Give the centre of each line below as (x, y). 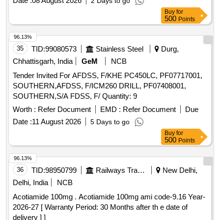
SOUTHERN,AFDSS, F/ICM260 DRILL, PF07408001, (99, 86)
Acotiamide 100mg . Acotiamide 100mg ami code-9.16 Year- (46, 197)
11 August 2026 (56, 122)
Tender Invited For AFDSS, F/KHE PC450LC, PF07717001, (108, 76)
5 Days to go (110, 122)
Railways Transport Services (141, 170)
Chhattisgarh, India (43, 61)
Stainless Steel (120, 49)
